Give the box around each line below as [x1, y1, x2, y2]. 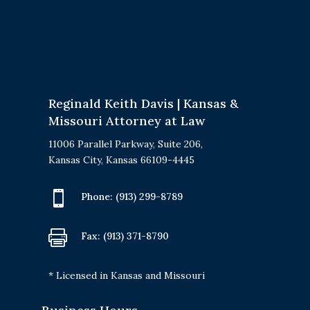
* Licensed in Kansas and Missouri [48, 268, 205, 282]
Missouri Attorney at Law [48, 112, 205, 129]
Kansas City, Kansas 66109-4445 [48, 153, 194, 166]
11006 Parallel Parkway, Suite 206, [48, 137, 203, 150]
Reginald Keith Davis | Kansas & [48, 95, 238, 111]
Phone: [80, 190, 116, 203]
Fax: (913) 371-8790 [80, 229, 169, 242]
